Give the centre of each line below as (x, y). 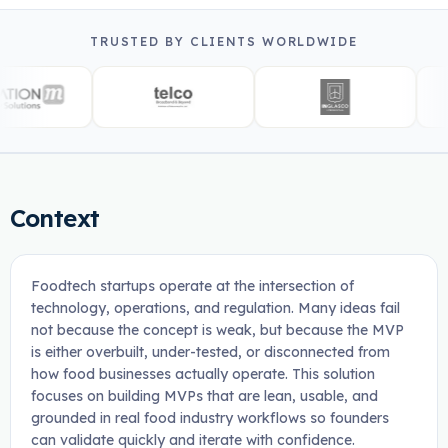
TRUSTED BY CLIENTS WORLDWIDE (224, 41)
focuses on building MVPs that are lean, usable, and (204, 396)
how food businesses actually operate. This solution (202, 374)
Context (54, 218)
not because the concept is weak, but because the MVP (217, 330)
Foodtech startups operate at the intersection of (192, 286)
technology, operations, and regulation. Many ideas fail (215, 308)
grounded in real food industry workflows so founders (209, 418)
